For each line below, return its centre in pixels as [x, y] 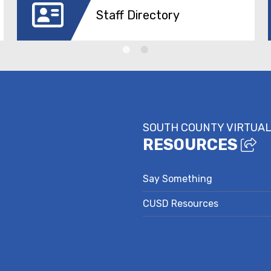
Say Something [178, 179]
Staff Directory [138, 15]
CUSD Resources [181, 204]
